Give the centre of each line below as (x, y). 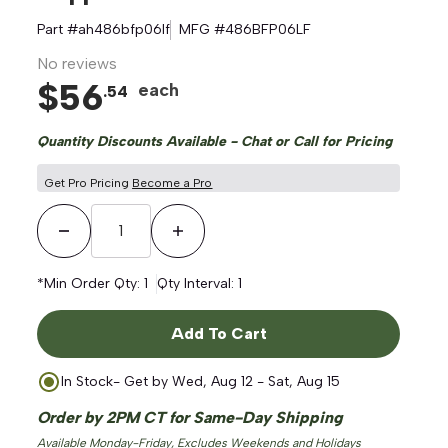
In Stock (87, 381)
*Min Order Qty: (91, 283)
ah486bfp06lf (124, 29)
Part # (58, 29)
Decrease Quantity (121, 251)
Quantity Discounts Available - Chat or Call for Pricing (215, 141)
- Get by (143, 381)
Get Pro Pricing (89, 183)
